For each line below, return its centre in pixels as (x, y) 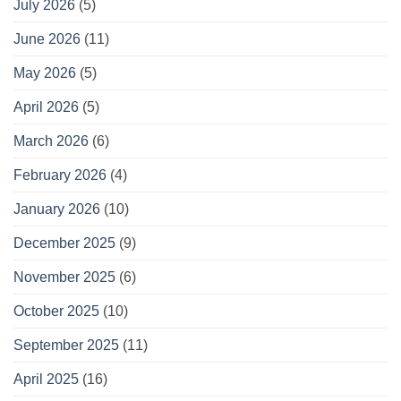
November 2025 (64, 277)
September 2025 (66, 346)
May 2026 (45, 73)
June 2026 (47, 39)
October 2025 (56, 311)
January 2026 (57, 209)
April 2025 (46, 380)
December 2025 (64, 243)
